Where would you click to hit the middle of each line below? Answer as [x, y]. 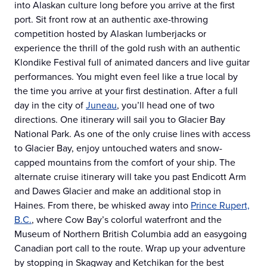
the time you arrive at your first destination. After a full [126, 91]
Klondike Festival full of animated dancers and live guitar [132, 63]
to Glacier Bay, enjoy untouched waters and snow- [118, 148]
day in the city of [50, 105]
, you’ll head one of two [166, 105]
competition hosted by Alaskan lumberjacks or [110, 34]
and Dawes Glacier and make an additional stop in [118, 191]
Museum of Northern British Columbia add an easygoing [131, 234]
